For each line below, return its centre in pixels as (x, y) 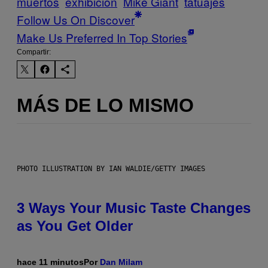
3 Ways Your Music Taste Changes (134, 208)
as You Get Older (75, 226)
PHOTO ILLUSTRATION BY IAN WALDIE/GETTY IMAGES (111, 169)
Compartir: (34, 52)
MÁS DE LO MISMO (105, 105)
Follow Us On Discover (76, 20)
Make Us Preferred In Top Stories (102, 38)
